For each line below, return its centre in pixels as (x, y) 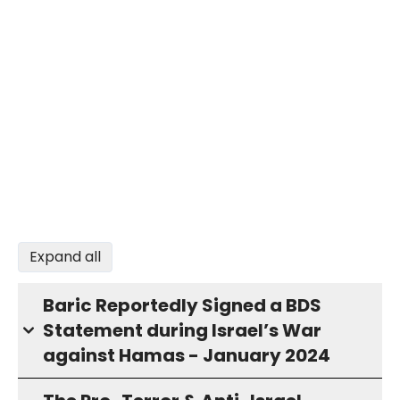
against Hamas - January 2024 (187, 355)
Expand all (65, 257)
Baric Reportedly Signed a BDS (182, 305)
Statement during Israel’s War (182, 330)
